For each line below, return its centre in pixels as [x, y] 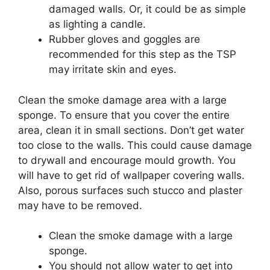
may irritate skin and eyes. [113, 69]
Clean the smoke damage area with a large [122, 100]
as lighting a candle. [97, 24]
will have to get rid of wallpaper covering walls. [131, 175]
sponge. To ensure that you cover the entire [124, 115]
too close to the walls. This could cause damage [135, 145]
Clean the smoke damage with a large [141, 236]
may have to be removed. [80, 205]
